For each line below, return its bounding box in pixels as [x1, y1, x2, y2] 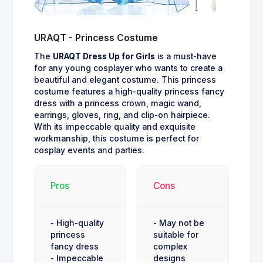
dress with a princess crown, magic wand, [34, 99, 201, 109]
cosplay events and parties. [34, 146, 144, 156]
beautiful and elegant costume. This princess [34, 75, 216, 85]
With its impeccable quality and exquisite [34, 122, 195, 132]
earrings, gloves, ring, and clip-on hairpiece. [34, 110, 210, 120]
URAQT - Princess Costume [34, 32, 158, 44]
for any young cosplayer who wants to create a [34, 63, 222, 73]
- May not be [153, 218, 204, 228]
